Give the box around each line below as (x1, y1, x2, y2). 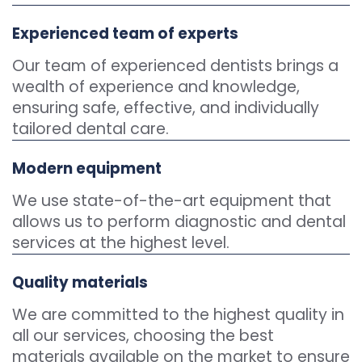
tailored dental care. (12, 118, 169, 140)
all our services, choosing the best (12, 325, 274, 347)
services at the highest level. (12, 232, 229, 254)
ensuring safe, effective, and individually (12, 97, 319, 119)
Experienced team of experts (12, 23, 238, 44)
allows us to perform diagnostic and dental (12, 211, 346, 233)
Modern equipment (12, 158, 162, 179)
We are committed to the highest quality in (12, 304, 344, 326)
